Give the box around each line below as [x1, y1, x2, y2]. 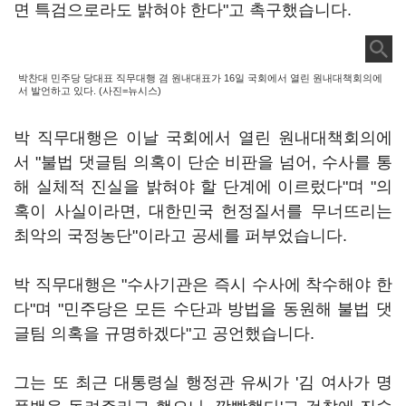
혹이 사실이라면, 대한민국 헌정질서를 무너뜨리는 [14, 202, 392, 220]
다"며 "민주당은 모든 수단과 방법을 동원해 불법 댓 [14, 300, 392, 318]
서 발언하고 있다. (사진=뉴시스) [18, 85, 161, 96]
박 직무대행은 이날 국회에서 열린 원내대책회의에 [14, 129, 392, 147]
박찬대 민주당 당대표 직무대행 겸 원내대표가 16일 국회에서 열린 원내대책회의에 [18, 72, 382, 83]
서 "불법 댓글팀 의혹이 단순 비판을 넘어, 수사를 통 [14, 153, 392, 171]
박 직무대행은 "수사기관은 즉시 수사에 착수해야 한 [14, 275, 392, 294]
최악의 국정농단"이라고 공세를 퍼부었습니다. [14, 227, 347, 245]
